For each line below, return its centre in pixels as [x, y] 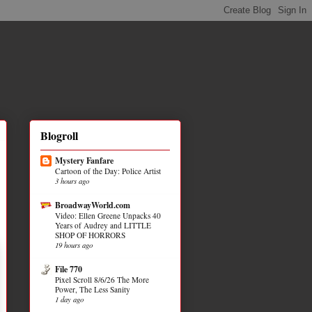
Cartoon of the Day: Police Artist [108, 171]
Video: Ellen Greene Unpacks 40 [108, 215]
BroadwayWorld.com [93, 205]
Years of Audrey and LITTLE [103, 225]
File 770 [69, 269]
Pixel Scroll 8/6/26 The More [102, 279]
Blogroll [59, 135]
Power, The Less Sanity [93, 289]
